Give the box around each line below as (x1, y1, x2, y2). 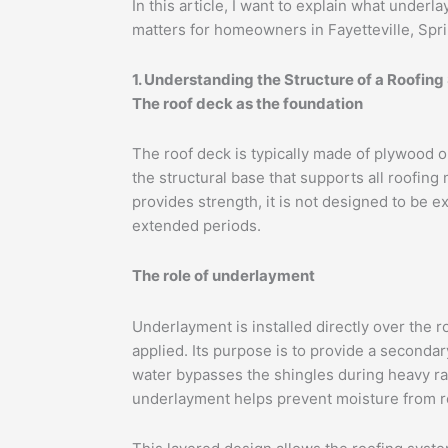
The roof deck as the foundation (132, 93, 363, 113)
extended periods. (132, 216, 261, 236)
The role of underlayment (132, 266, 315, 286)
